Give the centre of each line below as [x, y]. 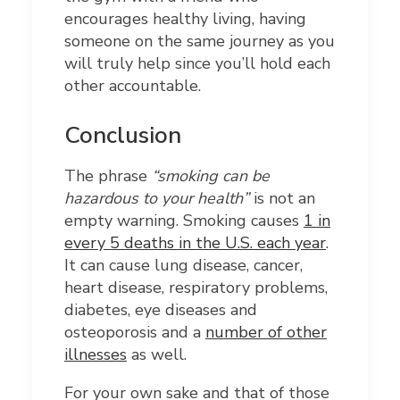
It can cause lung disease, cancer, [183, 265]
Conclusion [123, 135]
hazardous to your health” [157, 198]
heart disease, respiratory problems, [196, 287]
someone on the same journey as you [200, 41]
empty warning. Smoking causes [184, 220]
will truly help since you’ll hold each [197, 63]
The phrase [108, 175]
